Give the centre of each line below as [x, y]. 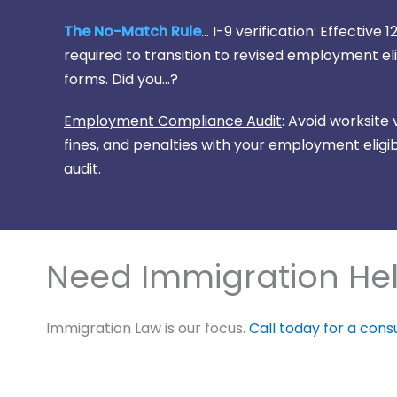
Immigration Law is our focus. [148, 328]
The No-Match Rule [132, 31]
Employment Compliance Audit [173, 121]
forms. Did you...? [121, 79]
